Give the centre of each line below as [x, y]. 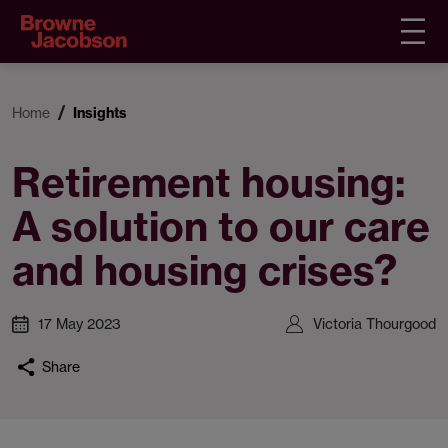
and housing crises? [204, 270]
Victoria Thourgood [374, 324]
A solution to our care [221, 226]
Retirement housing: [208, 182]
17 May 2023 [79, 324]
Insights [100, 113]
